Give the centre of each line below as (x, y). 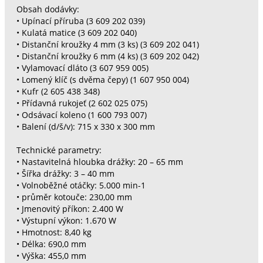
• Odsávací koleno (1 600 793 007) (81, 115)
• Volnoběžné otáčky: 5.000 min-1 (81, 186)
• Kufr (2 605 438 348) (58, 92)
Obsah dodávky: (48, 10)
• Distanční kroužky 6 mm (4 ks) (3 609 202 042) (107, 57)
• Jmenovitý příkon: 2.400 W (70, 209)
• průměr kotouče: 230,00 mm (74, 198)
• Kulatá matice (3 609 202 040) (76, 33)
